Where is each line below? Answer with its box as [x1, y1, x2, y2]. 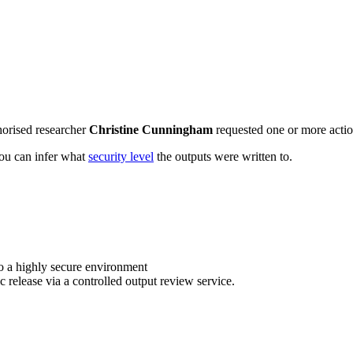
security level [88, 149, 154, 163]
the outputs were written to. [154, 149, 292, 163]
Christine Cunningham [89, 122, 213, 136]
